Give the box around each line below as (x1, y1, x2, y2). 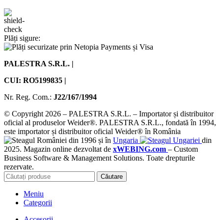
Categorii (24, 198, 52, 207)
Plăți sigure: (4, 33, 40, 42)
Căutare (101, 172, 123, 180)
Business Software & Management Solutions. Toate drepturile (4, 153, 195, 162)
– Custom (168, 144, 198, 153)
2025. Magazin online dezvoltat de (4, 144, 113, 153)
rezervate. (4, 162, 34, 171)
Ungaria (113, 136, 140, 144)
